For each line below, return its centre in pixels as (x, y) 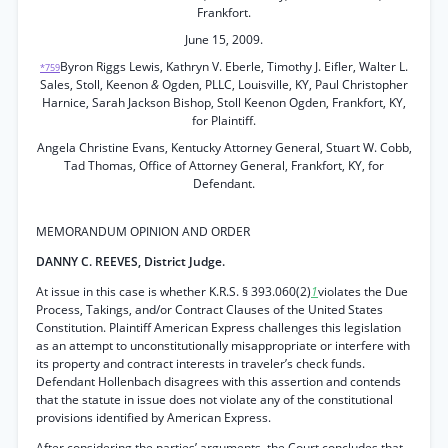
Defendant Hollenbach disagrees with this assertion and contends (218, 381)
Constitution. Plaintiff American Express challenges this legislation (218, 327)
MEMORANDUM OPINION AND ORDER (143, 231)
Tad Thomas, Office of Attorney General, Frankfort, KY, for (224, 165)
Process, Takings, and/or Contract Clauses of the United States (209, 309)
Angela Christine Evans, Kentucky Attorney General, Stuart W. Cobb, (224, 147)
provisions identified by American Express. (153, 417)
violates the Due (363, 291)
